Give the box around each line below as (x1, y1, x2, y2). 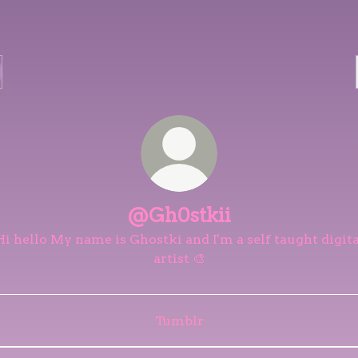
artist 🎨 (153, 251, 205, 266)
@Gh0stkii (127, 204, 231, 227)
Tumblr (154, 312, 204, 328)
